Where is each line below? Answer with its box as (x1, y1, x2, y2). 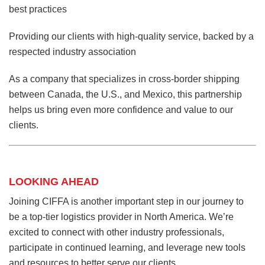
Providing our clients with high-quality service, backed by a (9, 31, 254, 42)
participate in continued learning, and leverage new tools (9, 243, 245, 253)
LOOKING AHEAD (9, 176, 99, 188)
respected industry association (9, 47, 136, 57)
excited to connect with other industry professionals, (9, 227, 224, 238)
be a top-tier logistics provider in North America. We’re (9, 212, 234, 222)
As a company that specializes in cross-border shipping (9, 74, 240, 85)
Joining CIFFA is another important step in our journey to (9, 196, 244, 207)
